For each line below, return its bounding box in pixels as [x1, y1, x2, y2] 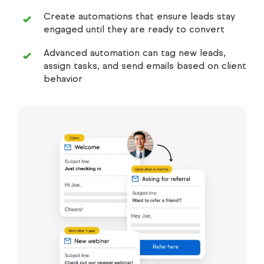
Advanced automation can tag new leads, [44, 47, 226, 58]
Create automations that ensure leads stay [44, 10, 235, 22]
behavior [44, 72, 82, 84]
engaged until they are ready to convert [44, 23, 225, 35]
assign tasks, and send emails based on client [44, 60, 246, 71]
